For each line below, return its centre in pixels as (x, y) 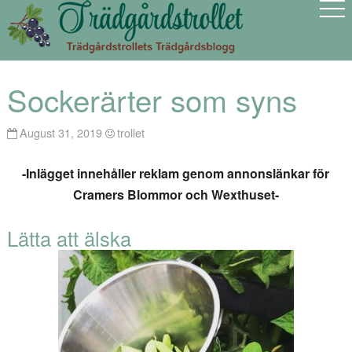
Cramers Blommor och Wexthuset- (176, 195)
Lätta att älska (69, 238)
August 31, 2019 (61, 132)
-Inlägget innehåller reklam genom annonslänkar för (176, 174)
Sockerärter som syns (152, 100)
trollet (131, 132)
